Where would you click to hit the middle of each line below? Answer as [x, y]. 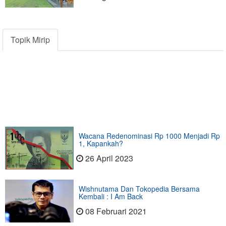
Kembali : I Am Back [110, 196]
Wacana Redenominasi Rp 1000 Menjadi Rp [149, 136]
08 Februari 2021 [116, 211]
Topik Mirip [30, 40]
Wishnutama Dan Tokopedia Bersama [139, 189]
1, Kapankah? [101, 144]
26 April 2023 [109, 158]
